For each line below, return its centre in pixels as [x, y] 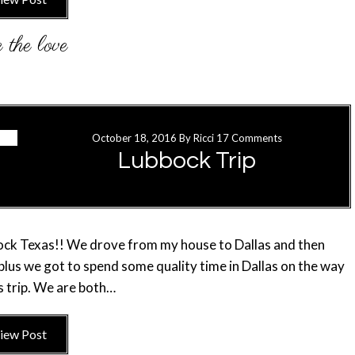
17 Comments [249, 138]
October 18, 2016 [134, 138]
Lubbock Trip [187, 160]
